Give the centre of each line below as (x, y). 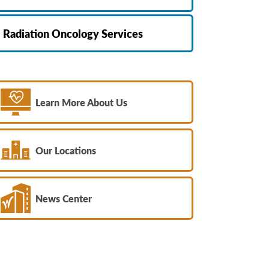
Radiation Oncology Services (73, 34)
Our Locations (66, 150)
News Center (64, 198)
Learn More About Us (82, 102)
